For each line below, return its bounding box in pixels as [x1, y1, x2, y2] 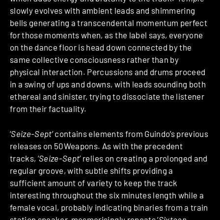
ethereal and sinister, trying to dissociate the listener [10, 91, 205, 102]
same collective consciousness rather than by [10, 55, 179, 65]
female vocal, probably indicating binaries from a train [10, 202, 208, 212]
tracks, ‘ [10, 153, 39, 163]
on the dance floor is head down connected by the [10, 42, 192, 53]
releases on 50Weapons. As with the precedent [10, 140, 183, 151]
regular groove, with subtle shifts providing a [10, 165, 173, 175]
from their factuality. [10, 104, 87, 114]
